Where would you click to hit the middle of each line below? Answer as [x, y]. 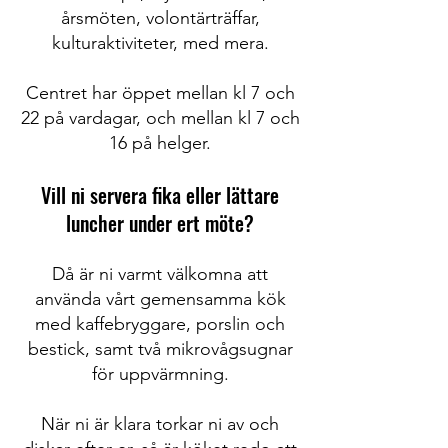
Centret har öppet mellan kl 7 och [160, 93]
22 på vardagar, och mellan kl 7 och [160, 118]
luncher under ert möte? [160, 223]
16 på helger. [160, 143]
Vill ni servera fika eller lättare [160, 195]
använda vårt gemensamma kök [160, 299]
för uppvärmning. [160, 374]
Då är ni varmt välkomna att [160, 274]
